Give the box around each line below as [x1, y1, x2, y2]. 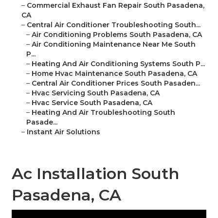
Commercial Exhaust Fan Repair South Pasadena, [27, 1, 204, 10]
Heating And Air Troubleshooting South [32, 108, 175, 117]
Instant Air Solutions [27, 127, 100, 137]
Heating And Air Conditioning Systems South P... [32, 59, 205, 69]
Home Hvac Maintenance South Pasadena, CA [32, 69, 197, 78]
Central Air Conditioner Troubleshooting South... [27, 20, 200, 30]
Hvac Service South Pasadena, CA [32, 98, 152, 108]
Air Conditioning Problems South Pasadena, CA [32, 30, 202, 39]
